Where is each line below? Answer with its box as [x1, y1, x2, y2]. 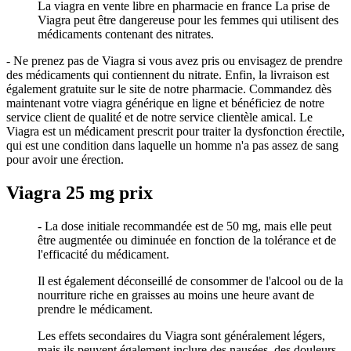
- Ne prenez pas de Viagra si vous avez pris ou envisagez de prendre [6, 53, 342, 67]
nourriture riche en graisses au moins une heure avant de [38, 288, 314, 302]
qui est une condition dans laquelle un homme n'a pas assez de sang [6, 138, 338, 152]
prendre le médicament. [38, 302, 153, 316]
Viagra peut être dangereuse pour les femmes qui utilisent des [38, 13, 338, 27]
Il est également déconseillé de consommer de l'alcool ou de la [38, 273, 343, 288]
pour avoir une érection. [6, 152, 124, 166]
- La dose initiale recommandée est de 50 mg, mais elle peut [38, 219, 331, 233]
